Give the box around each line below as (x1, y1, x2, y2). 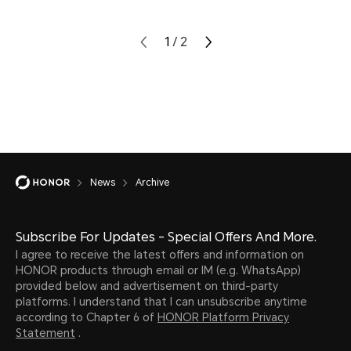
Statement (16, 326, 75, 339)
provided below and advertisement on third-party (16, 279, 278, 292)
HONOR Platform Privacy (157, 310, 289, 324)
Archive (136, 176, 169, 188)
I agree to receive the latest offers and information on (16, 248, 304, 261)
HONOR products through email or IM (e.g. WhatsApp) (16, 263, 301, 277)
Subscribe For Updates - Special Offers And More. (16, 229, 317, 244)
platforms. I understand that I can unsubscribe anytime (16, 295, 307, 308)
